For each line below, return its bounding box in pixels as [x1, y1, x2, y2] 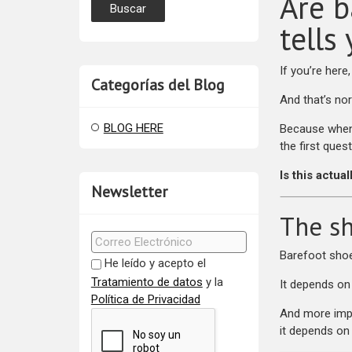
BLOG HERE [103, 121, 163, 135]
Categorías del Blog [90, 75, 225, 95]
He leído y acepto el [104, 256, 206, 270]
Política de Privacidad [90, 292, 200, 307]
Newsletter [90, 181, 167, 202]
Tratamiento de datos [90, 275, 203, 290]
